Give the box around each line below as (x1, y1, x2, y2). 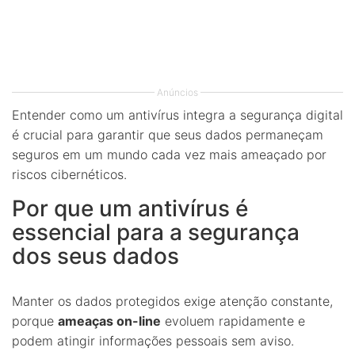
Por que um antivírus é (12, 194, 248, 222)
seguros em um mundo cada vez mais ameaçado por (12, 146, 326, 162)
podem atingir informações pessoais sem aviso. (12, 332, 294, 349)
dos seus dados (12, 242, 179, 269)
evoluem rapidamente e (161, 312, 305, 329)
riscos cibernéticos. (12, 166, 127, 182)
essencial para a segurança (12, 218, 300, 246)
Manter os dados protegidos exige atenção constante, (12, 292, 333, 309)
